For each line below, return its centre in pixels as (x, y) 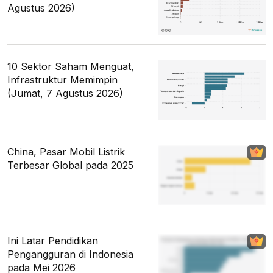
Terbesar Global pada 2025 (70, 165)
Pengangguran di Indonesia (70, 254)
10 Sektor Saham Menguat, (71, 66)
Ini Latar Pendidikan (53, 241)
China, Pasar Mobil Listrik (66, 151)
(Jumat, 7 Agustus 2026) (65, 93)
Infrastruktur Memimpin (62, 80)
